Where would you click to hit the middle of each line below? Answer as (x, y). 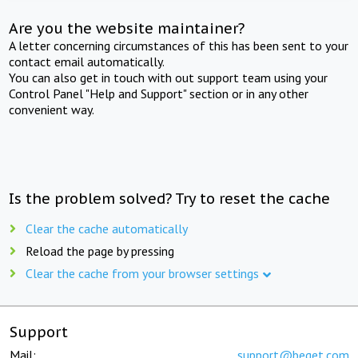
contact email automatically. (87, 61)
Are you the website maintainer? (127, 28)
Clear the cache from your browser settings (142, 273)
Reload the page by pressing (100, 251)
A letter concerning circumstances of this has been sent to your (179, 45)
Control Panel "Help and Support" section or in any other (159, 93)
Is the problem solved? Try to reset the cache (170, 198)
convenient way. (52, 109)
